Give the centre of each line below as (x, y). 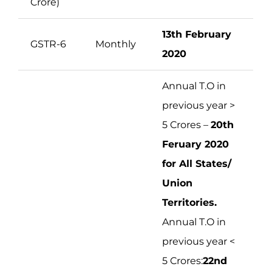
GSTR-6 (48, 44)
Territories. (189, 202)
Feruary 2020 (195, 144)
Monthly (116, 44)
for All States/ (197, 163)
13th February (197, 34)
